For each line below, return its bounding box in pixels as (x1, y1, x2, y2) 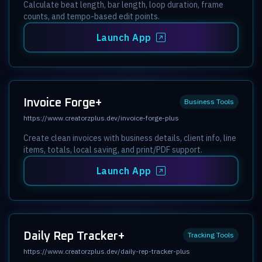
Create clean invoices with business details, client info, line (23, 132, 236, 143)
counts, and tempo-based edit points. (23, 11, 160, 22)
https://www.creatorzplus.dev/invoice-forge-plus (23, 113, 179, 122)
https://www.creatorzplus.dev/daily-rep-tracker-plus (23, 246, 190, 256)
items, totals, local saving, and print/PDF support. (23, 144, 202, 155)
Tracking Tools (188, 230, 234, 239)
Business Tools (184, 96, 234, 106)
